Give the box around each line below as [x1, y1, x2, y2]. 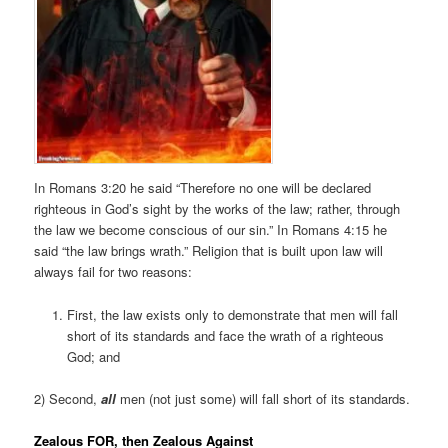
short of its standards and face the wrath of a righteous [66, 325, 384, 345]
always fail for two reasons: [34, 262, 193, 282]
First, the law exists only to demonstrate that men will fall [66, 304, 398, 324]
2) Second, [34, 388, 102, 408]
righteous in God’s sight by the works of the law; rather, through [34, 199, 401, 219]
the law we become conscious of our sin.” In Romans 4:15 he [34, 220, 388, 240]
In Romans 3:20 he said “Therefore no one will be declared [34, 178, 372, 198]
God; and [66, 346, 120, 366]
